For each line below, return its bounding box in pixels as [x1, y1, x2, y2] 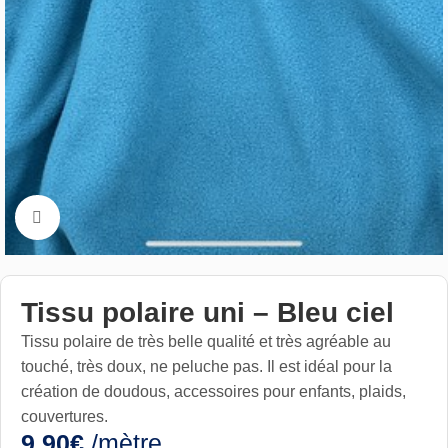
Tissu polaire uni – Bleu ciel [21, 296, 394, 328]
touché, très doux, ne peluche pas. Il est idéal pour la [21, 357, 392, 375]
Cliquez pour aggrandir [59, 208, 217, 225]
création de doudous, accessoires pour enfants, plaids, [21, 382, 406, 400]
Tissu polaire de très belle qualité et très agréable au [21, 332, 391, 350]
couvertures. [21, 407, 108, 425]
